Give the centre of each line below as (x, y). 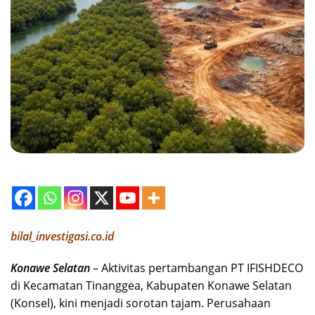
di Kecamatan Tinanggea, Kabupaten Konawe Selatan (151, 285)
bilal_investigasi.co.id (62, 236)
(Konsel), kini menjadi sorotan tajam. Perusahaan (141, 303)
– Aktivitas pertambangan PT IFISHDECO (197, 268)
